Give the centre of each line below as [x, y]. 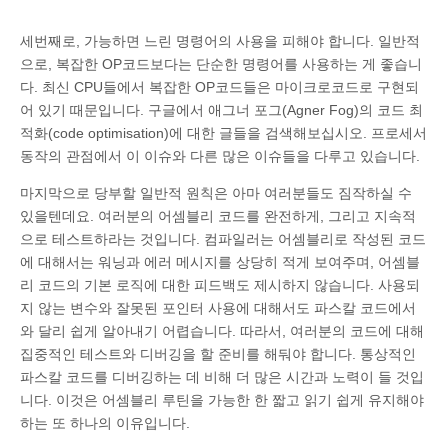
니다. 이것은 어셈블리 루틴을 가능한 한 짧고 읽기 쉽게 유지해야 [222, 399]
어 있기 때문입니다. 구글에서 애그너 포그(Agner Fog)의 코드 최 [221, 109]
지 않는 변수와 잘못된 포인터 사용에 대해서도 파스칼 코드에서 [218, 307]
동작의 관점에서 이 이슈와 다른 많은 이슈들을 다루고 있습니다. [220, 155]
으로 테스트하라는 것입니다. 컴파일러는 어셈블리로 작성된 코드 [223, 238]
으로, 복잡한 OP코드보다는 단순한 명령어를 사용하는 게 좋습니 [221, 63]
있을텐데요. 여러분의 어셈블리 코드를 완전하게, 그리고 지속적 [218, 215]
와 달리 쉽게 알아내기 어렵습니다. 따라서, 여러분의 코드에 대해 [222, 330]
